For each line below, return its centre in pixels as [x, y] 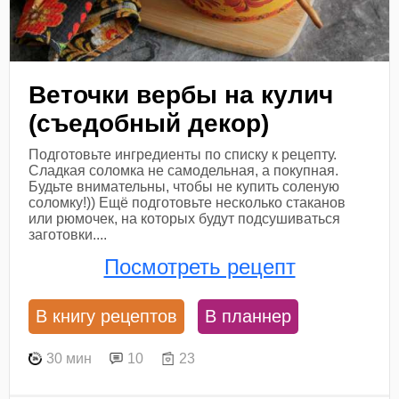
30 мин [69, 358]
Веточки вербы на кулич [181, 94]
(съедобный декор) [149, 123]
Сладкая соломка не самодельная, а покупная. [184, 170]
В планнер [248, 317]
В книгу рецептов [107, 317]
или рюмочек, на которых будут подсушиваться [185, 218]
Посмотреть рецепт [199, 266]
